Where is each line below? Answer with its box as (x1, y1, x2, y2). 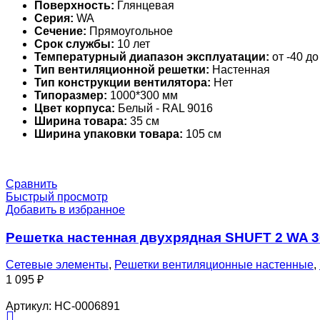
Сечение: (34, 24, 86, 37)
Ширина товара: (34, 114, 127, 127)
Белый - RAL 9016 (115, 101, 213, 114)
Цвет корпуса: (34, 101, 115, 114)
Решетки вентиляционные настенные (114, 259, 314, 271)
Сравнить (6, 177, 57, 190)
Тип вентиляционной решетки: (34, 63, 209, 76)
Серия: (34, 11, 74, 24)
